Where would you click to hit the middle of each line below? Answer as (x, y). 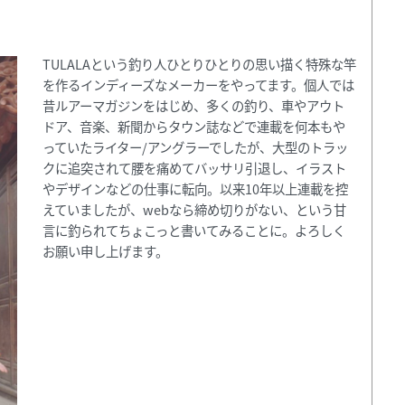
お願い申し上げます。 (106, 250)
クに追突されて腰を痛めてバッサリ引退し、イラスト (195, 167)
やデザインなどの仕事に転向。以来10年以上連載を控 (196, 188)
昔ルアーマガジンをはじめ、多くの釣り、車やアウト (194, 105)
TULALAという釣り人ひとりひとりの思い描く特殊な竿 (200, 63)
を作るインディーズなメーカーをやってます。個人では (199, 84)
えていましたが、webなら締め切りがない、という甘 (195, 209)
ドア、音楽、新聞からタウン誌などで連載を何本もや (194, 126)
